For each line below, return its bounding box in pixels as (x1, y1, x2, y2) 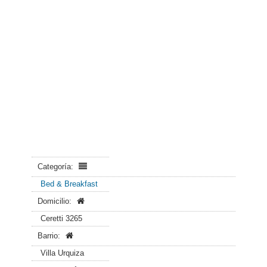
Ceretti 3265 (41, 214, 82, 223)
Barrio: (38, 231, 63, 240)
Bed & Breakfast (41, 179, 98, 188)
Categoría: (38, 162, 76, 171)
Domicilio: (38, 197, 74, 206)
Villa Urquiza (41, 249, 84, 257)
